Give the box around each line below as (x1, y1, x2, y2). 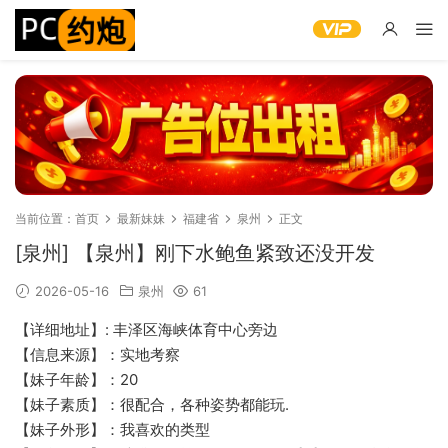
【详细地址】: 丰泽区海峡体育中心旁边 (15, 320, 278, 339)
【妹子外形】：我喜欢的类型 (15, 420, 210, 439)
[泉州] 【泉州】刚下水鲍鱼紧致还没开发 (15, 241, 375, 265)
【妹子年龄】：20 (15, 370, 138, 389)
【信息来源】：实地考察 (15, 345, 180, 364)
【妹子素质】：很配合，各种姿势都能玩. (15, 395, 289, 414)
